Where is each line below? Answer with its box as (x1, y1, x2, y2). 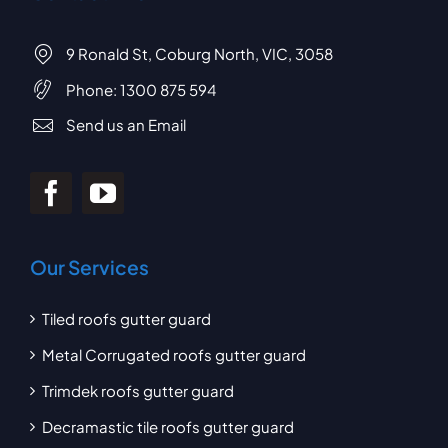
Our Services (29, 255, 149, 280)
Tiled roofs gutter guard (41, 309, 211, 329)
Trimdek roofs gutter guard (41, 381, 234, 401)
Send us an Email (65, 115, 186, 134)
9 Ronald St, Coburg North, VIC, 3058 (65, 44, 333, 63)
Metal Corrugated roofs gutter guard (41, 345, 306, 365)
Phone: (65, 79, 120, 99)
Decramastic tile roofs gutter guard (41, 417, 294, 437)
